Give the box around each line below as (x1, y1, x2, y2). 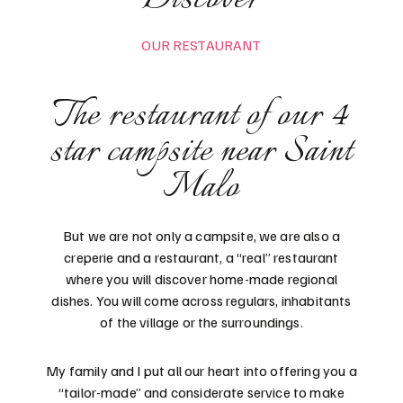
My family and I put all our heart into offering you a (46, 361, 357, 380)
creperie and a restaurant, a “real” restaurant (64, 247, 339, 266)
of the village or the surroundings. (100, 312, 303, 331)
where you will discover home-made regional (66, 269, 337, 288)
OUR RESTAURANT (141, 35, 262, 54)
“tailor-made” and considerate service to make (58, 382, 345, 401)
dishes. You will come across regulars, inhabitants (51, 291, 352, 309)
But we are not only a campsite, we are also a (62, 226, 341, 245)
